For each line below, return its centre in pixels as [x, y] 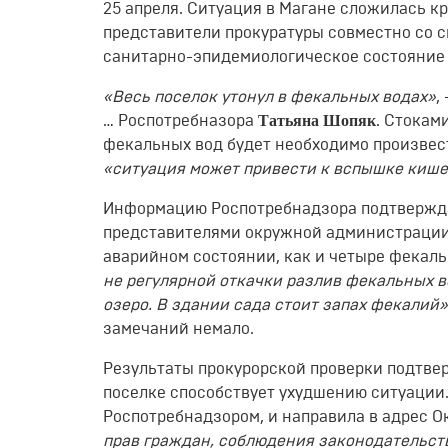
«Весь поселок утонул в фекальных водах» [269, 97]
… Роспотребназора [180, 121]
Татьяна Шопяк [317, 120]
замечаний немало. [178, 329]
